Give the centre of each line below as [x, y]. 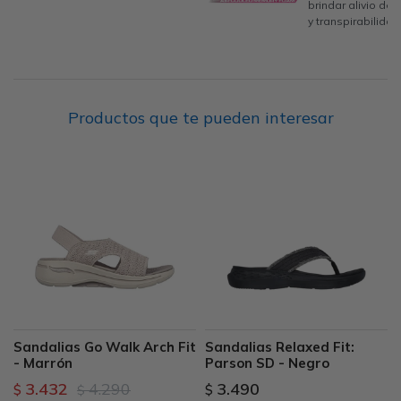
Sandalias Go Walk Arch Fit [105, 347]
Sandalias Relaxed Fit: [280, 347]
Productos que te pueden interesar [200, 118]
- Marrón [43, 363]
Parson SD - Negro [267, 363]
